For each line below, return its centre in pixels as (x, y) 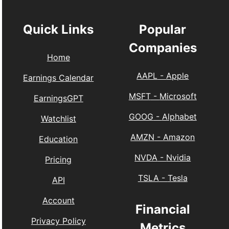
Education (59, 139)
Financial (163, 209)
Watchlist (58, 118)
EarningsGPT (58, 98)
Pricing (59, 159)
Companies (163, 48)
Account (58, 200)
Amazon (179, 137)
